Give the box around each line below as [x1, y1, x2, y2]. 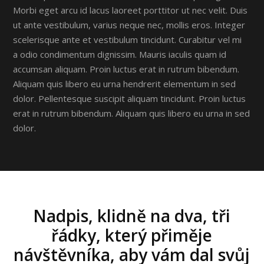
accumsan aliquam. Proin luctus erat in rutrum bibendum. [13, 63, 240, 75]
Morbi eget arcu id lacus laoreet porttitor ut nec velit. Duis [13, 4, 248, 16]
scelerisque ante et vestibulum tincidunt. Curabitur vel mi [13, 34, 242, 45]
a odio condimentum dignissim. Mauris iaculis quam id [13, 48, 227, 60]
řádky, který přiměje [51, 224, 212, 246]
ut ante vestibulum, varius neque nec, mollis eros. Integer [13, 19, 246, 31]
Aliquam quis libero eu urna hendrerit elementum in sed [13, 78, 236, 90]
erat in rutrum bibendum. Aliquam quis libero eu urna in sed [13, 107, 250, 119]
